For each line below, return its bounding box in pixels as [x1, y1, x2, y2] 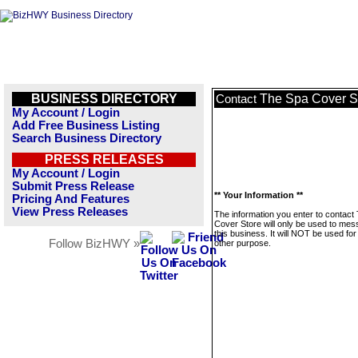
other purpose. [214, 238, 271, 248]
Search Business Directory [12, 132, 161, 145]
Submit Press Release [12, 180, 134, 193]
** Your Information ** [214, 190, 303, 200]
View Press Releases [12, 205, 128, 218]
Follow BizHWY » [49, 237, 140, 250]
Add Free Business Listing [12, 119, 160, 132]
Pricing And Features [12, 193, 129, 205]
